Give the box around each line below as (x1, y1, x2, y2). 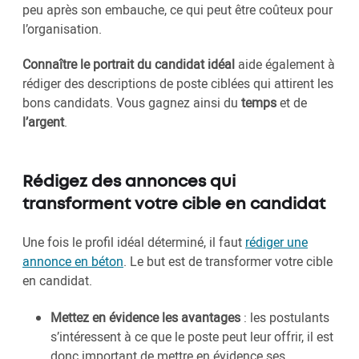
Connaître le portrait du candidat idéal (22, 55, 235, 74)
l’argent (22, 113, 64, 131)
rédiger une (245, 233, 308, 252)
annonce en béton (22, 252, 123, 271)
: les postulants (240, 309, 329, 327)
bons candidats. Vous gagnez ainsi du (22, 94, 241, 112)
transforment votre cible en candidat (22, 197, 325, 213)
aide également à (235, 55, 335, 74)
